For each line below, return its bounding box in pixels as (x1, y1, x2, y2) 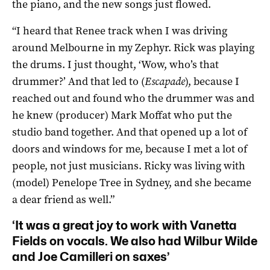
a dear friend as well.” (12, 192, 115, 207)
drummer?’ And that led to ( (12, 74, 145, 89)
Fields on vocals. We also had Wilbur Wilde (12, 234, 257, 249)
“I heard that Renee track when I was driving (12, 24, 227, 39)
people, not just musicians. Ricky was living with (12, 159, 245, 174)
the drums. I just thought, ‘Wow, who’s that (12, 57, 219, 72)
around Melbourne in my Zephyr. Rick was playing (12, 40, 254, 55)
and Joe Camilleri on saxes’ (12, 250, 170, 265)
